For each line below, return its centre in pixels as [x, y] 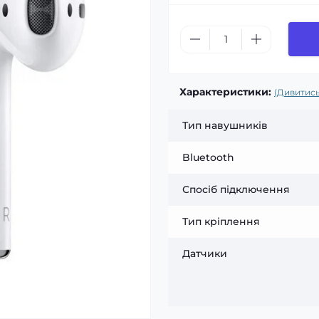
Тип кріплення [221, 221]
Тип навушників [225, 125]
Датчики [205, 253]
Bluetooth [208, 157]
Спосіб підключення [236, 189]
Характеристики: [225, 92]
